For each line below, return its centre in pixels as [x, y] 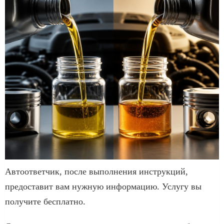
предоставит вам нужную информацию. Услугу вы [103, 186]
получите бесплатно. [45, 201]
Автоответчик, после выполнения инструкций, [96, 171]
